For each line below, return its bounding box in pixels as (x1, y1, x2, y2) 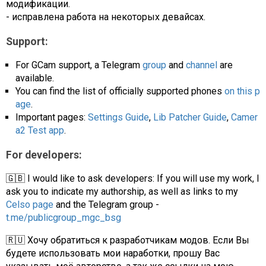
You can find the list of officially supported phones (15, 85, 224, 97)
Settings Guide (88, 112, 149, 123)
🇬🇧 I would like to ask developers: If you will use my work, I (6, 173, 259, 185)
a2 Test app (15, 125, 64, 137)
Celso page (6, 199, 53, 211)
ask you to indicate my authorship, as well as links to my (6, 186, 238, 198)
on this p (224, 85, 260, 97)
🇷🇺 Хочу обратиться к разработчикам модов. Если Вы (6, 235, 249, 246)
